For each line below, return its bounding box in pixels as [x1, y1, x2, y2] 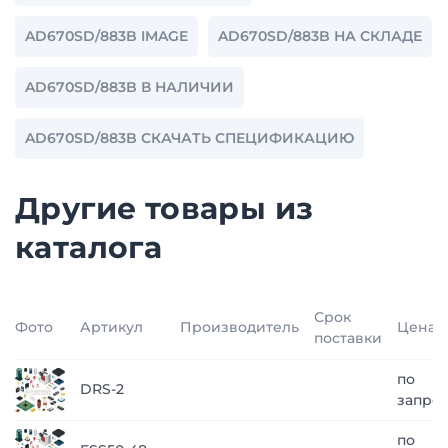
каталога [15, 229, 163, 266]
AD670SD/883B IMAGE [25, 27, 188, 45]
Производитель [180, 318, 299, 336]
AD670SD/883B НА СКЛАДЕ [218, 27, 422, 45]
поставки [314, 329, 382, 347]
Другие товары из [15, 190, 314, 227]
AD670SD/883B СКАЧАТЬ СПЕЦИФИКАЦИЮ [25, 129, 354, 147]
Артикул [80, 318, 143, 336]
